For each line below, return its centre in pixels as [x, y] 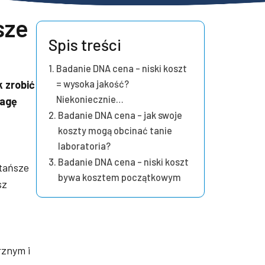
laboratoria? [85, 146]
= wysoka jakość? [93, 83]
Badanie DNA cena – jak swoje [120, 115]
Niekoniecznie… [90, 99]
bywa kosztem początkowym [120, 177]
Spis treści [85, 44]
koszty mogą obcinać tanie [115, 130]
